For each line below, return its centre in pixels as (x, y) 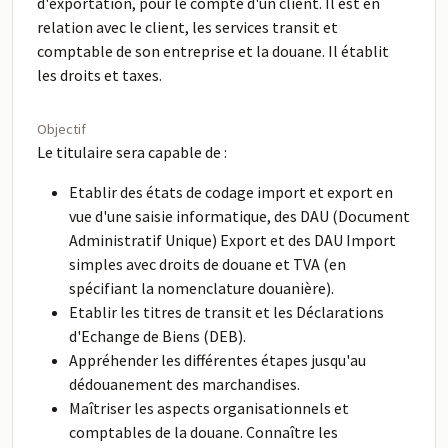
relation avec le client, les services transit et (187, 27)
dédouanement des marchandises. (184, 384)
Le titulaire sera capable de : (132, 152)
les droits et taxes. (99, 75)
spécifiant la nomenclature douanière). (201, 288)
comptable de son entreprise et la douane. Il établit (213, 51)
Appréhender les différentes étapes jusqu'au (217, 360)
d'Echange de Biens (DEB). (157, 336)
